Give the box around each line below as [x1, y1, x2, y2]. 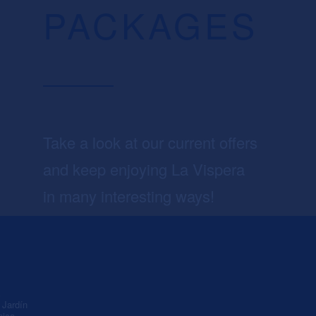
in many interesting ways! [42, 185, 214, 207]
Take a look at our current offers [42, 131, 257, 154]
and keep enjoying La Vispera [42, 158, 245, 181]
